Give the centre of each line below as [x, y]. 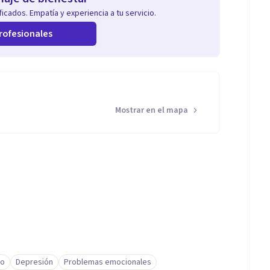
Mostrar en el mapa [152, 110]
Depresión [34, 262]
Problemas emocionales [108, 262]
